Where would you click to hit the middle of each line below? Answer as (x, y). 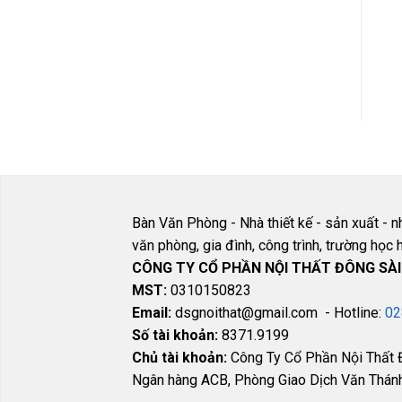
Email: (152, 313)
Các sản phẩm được (263, 39)
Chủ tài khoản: (179, 358)
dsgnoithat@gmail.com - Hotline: (278, 313)
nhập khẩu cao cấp (258, 61)
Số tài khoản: (175, 336)
